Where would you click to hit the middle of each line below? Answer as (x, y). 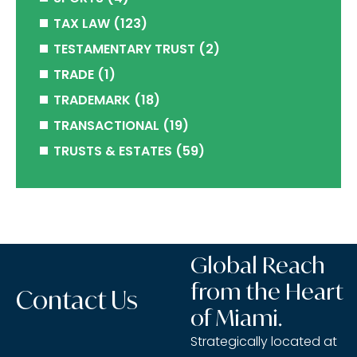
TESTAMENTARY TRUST (124, 49)
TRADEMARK (92, 100)
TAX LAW (82, 24)
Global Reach (258, 265)
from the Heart (267, 291)
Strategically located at (264, 341)
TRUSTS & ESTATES (113, 151)
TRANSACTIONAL (106, 126)
